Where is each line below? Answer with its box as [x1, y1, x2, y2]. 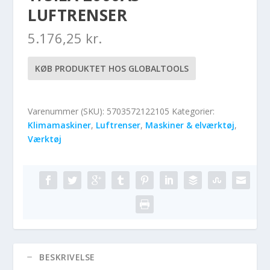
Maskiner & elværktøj [145, 119, 235, 131]
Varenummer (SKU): [28, 105, 107, 117]
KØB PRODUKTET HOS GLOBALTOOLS [35, 62, 189, 74]
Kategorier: [172, 105, 215, 117]
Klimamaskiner [28, 119, 92, 131]
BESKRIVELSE [39, 251, 95, 263]
